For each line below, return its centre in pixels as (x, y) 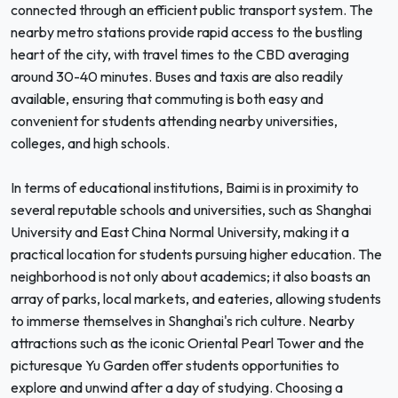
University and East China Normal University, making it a (180, 232)
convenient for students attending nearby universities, (174, 121)
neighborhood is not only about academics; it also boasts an (191, 276)
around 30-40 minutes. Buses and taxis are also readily (177, 76)
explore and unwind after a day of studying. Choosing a (177, 387)
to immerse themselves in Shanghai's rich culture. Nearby (183, 321)
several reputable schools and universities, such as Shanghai (191, 210)
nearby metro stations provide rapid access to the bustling (187, 32)
